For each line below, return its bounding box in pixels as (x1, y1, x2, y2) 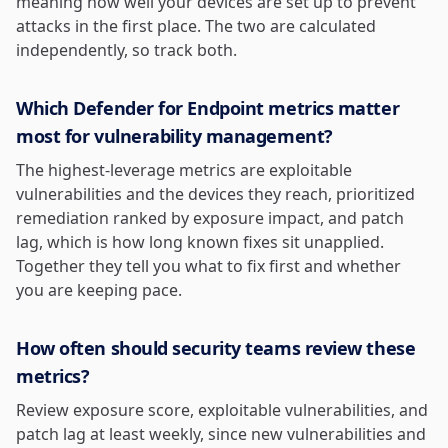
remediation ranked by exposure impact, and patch (16, 207, 404, 230)
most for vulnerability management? (16, 124, 333, 149)
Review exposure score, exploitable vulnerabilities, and (16, 399, 428, 422)
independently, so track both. (16, 39, 237, 62)
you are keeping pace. (16, 279, 182, 302)
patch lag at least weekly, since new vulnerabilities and (16, 423, 426, 446)
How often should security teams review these (16, 336, 416, 361)
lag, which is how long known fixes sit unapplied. (16, 231, 384, 254)
